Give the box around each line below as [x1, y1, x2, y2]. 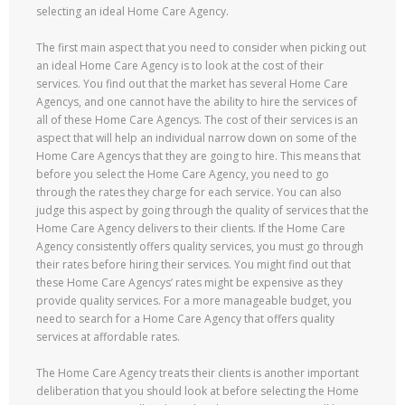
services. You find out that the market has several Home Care [36, 76, 348, 91]
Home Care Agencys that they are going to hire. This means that [36, 148, 361, 164]
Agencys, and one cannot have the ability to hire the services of [36, 94, 357, 109]
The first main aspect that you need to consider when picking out [36, 40, 366, 55]
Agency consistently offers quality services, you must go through [36, 239, 363, 254]
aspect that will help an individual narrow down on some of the [36, 130, 357, 146]
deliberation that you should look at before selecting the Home [36, 383, 359, 399]
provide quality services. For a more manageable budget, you [36, 293, 352, 308]
